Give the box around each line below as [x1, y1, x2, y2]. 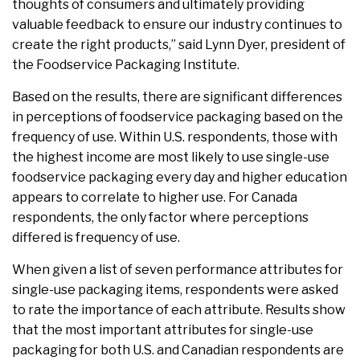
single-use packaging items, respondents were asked [12, 281, 338, 297]
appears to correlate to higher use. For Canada [12, 189, 297, 205]
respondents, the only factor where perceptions [12, 209, 309, 225]
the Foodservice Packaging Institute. [12, 56, 239, 72]
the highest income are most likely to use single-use [12, 149, 329, 165]
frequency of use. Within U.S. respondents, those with [12, 129, 337, 145]
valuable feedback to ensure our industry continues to [12, 16, 342, 32]
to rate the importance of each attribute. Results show [12, 301, 346, 317]
